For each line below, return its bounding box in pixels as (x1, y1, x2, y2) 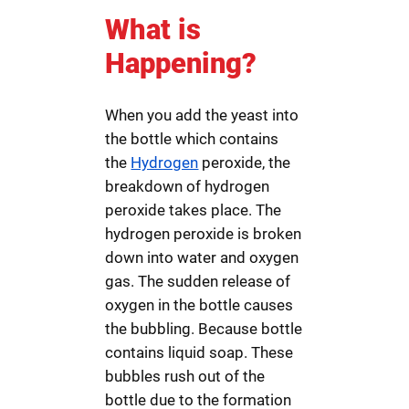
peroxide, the (198, 153, 291, 173)
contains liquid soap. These (105, 343, 294, 362)
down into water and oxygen (105, 248, 299, 267)
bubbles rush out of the (105, 367, 266, 386)
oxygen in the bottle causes (105, 296, 294, 315)
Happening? (105, 46, 257, 80)
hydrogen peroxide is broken (105, 225, 302, 244)
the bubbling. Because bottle (105, 320, 303, 339)
